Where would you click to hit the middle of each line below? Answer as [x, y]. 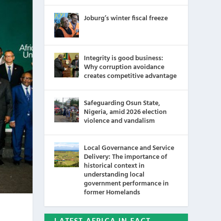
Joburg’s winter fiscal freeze [126, 18]
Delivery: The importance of [126, 157]
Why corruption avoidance [124, 67]
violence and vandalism [120, 121]
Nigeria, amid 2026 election [126, 112]
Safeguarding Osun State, [122, 103]
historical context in [114, 166]
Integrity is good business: [124, 58]
